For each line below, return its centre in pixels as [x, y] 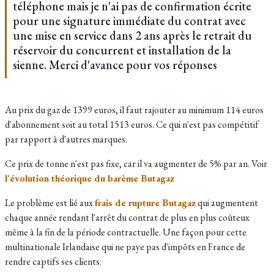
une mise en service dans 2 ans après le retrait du [132, 35]
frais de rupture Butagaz [145, 203]
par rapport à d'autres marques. [66, 139]
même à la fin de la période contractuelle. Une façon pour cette [126, 232]
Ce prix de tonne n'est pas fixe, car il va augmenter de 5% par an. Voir [136, 164]
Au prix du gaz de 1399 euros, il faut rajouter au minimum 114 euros [134, 110]
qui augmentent [227, 203]
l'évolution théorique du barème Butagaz [90, 178]
